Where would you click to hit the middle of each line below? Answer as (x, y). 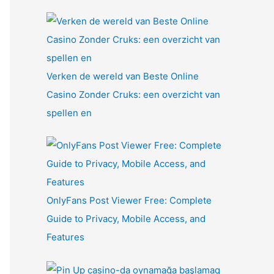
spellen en (69, 113)
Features (65, 237)
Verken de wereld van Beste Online (123, 76)
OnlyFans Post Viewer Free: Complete (129, 201)
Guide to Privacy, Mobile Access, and (126, 219)
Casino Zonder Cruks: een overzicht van (133, 94)
